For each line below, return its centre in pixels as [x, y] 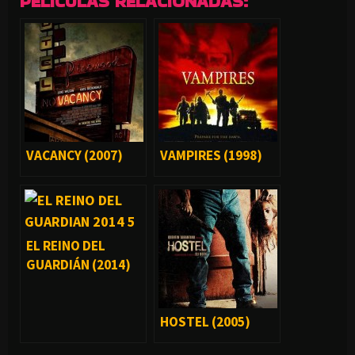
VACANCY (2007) [74, 156]
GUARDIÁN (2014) [78, 265]
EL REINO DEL [66, 246]
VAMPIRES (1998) [211, 156]
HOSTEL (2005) [205, 322]
